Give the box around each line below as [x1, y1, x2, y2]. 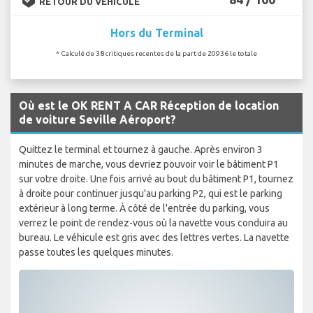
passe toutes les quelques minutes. [19, 246, 173, 258]
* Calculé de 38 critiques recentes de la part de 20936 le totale [56, 49, 257, 57]
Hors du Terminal [110, 26, 203, 39]
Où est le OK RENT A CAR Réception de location [19, 99, 279, 112]
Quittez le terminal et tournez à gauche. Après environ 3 [19, 143, 263, 155]
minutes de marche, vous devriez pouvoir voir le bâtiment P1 [19, 158, 279, 170]
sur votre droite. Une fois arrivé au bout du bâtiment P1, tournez [19, 173, 293, 184]
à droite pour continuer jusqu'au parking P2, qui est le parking [19, 187, 282, 199]
